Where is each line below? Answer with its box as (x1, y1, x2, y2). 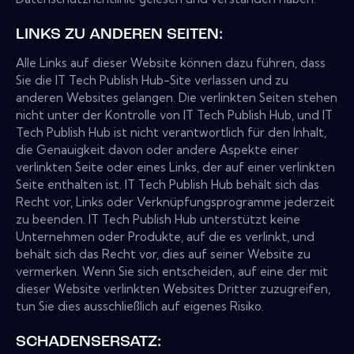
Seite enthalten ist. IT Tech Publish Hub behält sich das (16, 177, 319, 193)
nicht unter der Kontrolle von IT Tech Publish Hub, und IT (16, 107, 333, 123)
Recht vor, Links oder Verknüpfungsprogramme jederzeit (16, 194, 335, 210)
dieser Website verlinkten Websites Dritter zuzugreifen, (16, 281, 330, 297)
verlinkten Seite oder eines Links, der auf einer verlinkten (16, 160, 335, 175)
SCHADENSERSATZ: (16, 334, 161, 351)
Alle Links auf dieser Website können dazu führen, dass (16, 55, 326, 71)
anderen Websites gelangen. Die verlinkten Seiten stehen (16, 90, 337, 106)
